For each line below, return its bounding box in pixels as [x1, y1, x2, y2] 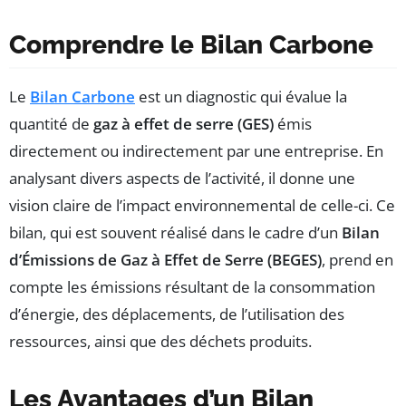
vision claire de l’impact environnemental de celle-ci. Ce [9, 194, 395, 216]
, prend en [322, 248, 393, 270]
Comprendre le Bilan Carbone [9, 29, 373, 60]
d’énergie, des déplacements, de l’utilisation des [9, 303, 344, 324]
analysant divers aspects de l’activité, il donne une [9, 167, 355, 188]
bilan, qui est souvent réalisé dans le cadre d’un [9, 221, 342, 243]
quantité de [9, 112, 93, 134]
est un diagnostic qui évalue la [135, 85, 347, 107]
